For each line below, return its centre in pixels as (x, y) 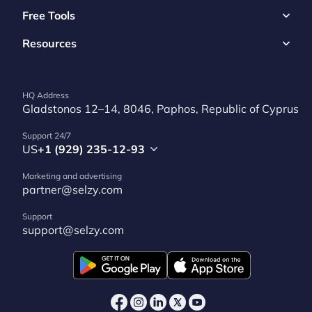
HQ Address (46, 95)
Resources (49, 44)
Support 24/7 (47, 136)
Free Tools (49, 16)
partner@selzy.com (72, 190)
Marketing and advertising (72, 176)
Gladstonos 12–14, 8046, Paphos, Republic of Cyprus (161, 109)
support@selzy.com (73, 230)
